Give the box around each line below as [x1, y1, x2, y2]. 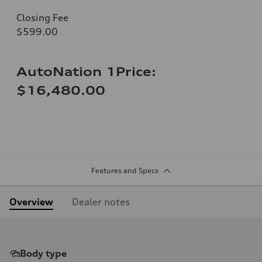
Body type [20, 247, 67, 259]
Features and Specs [91, 166, 158, 175]
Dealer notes [72, 195, 130, 208]
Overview [9, 195, 53, 208]
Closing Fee [16, 11, 68, 23]
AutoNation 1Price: [16, 64, 156, 79]
